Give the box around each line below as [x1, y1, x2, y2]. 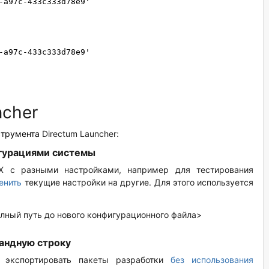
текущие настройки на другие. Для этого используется [22, 177, 254, 187]
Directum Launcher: [42, 128, 119, 139]
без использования [171, 254, 253, 265]
